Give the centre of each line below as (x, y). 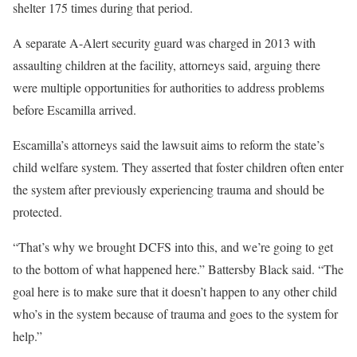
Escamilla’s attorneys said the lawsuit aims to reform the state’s (169, 145)
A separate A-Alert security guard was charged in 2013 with (164, 43)
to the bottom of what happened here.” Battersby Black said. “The (178, 269)
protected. (37, 212)
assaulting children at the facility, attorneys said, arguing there (167, 65)
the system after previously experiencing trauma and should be (169, 189)
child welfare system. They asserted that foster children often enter (178, 167)
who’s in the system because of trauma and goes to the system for (175, 314)
